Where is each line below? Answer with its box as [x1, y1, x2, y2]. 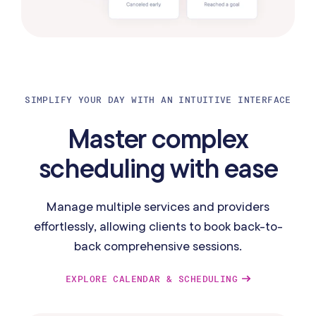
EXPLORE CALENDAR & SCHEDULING [66, 273, 238, 286]
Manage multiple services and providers [47, 198, 269, 215]
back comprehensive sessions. [74, 238, 242, 255]
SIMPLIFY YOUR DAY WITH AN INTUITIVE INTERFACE [25, 94, 291, 107]
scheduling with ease [38, 151, 278, 186]
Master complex [68, 121, 248, 156]
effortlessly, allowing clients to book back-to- [33, 218, 283, 235]
